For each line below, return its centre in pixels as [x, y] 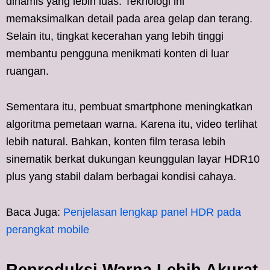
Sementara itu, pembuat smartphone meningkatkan [129, 106]
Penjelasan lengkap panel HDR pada [152, 212]
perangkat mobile [48, 229]
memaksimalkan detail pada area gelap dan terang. [129, 18]
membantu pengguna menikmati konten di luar [118, 53]
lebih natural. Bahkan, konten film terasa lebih [116, 141]
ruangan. [27, 71]
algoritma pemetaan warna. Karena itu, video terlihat [132, 124]
